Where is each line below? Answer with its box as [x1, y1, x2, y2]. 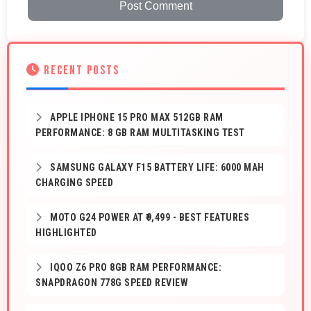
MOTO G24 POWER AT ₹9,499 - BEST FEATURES [47, 212, 249, 224]
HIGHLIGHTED [35, 227, 97, 239]
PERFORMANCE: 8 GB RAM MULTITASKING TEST [35, 127, 245, 139]
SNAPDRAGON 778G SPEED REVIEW [35, 277, 188, 289]
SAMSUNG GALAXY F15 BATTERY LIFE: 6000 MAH [47, 162, 264, 174]
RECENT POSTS [40, 63, 119, 78]
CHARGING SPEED [35, 177, 113, 189]
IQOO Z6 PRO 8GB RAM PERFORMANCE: [47, 262, 221, 274]
